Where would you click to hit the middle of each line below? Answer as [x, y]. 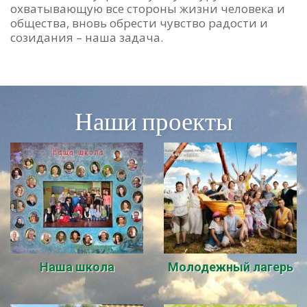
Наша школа [77, 267]
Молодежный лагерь [230, 267]
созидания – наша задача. [87, 38]
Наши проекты [153, 121]
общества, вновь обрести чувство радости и [139, 23]
